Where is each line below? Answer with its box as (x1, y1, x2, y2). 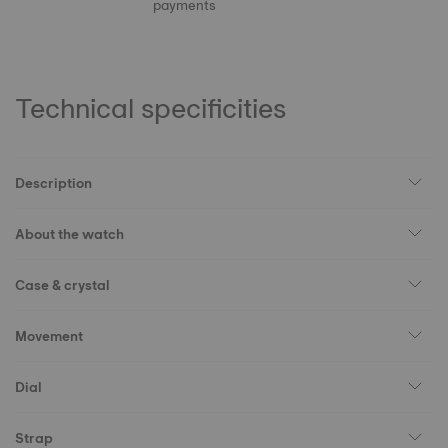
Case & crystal (15, 273, 110, 297)
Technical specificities (15, 84, 286, 132)
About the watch (15, 222, 124, 246)
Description (15, 171, 92, 195)
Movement (15, 324, 83, 348)
